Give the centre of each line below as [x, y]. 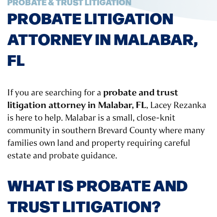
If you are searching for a [55, 93]
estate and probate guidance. [62, 156]
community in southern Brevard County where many [106, 131]
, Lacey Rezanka [176, 105]
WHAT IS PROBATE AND [98, 185]
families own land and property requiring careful [99, 143]
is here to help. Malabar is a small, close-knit [91, 118]
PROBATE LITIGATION [90, 18]
